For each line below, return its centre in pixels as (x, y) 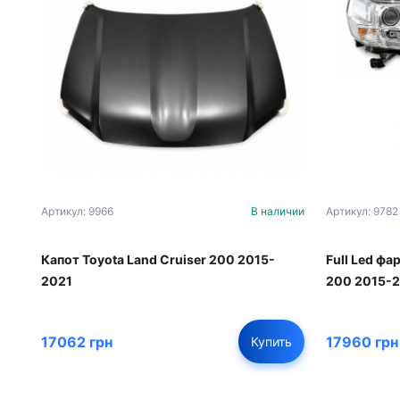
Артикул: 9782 (362, 212)
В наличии (278, 212)
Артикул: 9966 (77, 212)
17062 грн (77, 342)
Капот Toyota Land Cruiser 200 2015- (158, 260)
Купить (271, 342)
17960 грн (362, 342)
